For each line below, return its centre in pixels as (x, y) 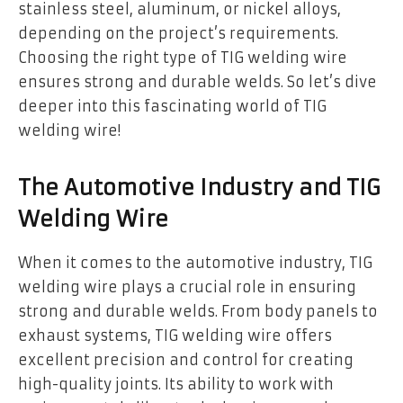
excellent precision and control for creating (186, 360)
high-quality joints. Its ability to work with (176, 385)
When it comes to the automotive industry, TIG (195, 263)
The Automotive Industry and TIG (199, 188)
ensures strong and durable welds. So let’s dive (197, 82)
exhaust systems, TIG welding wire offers (175, 336)
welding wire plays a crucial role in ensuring (187, 287)
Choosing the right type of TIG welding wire (183, 58)
